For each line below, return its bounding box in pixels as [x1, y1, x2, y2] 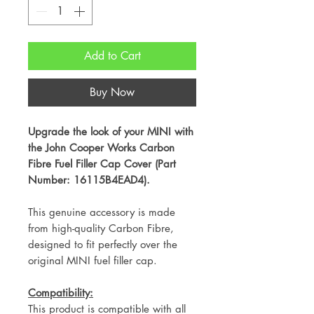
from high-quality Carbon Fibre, [28, 221, 174, 235]
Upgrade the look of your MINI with [28, 125, 193, 138]
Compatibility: [28, 286, 93, 299]
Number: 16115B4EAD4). [28, 173, 150, 186]
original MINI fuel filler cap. [28, 254, 157, 267]
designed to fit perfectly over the [28, 238, 177, 251]
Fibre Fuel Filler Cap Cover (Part [28, 157, 176, 170]
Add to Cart [83, 48, 141, 63]
